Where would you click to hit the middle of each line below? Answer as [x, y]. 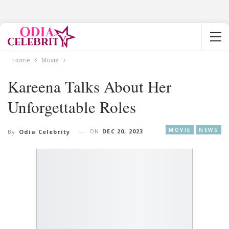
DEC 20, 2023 [123, 131]
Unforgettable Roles [72, 107]
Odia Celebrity [44, 132]
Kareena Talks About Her [89, 86]
